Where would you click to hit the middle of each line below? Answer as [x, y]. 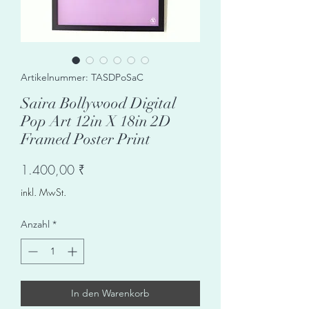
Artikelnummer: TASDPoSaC [82, 77]
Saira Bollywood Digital [98, 103]
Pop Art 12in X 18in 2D [96, 121]
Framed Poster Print [86, 139]
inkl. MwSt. [43, 192]
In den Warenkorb [110, 293]
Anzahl [35, 224]
